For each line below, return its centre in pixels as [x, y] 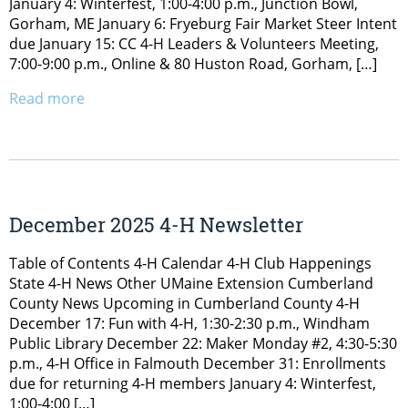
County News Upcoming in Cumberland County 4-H [184, 304]
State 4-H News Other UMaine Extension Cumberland [191, 284]
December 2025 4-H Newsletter [156, 225]
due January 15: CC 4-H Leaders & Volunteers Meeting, [194, 43]
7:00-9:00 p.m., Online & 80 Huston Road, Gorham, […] [193, 63]
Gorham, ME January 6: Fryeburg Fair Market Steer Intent [203, 23]
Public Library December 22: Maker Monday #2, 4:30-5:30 [203, 344]
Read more [47, 98]
